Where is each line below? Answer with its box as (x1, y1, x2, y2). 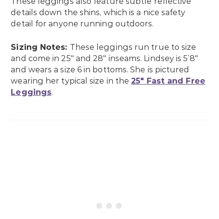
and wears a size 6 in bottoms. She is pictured (11, 65, 190, 74)
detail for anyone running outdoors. (11, 19, 154, 28)
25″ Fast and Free (131, 76, 205, 86)
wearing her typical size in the (11, 76, 131, 86)
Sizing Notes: (11, 42, 70, 52)
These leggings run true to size (69, 42, 197, 52)
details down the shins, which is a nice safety (11, 7, 186, 17)
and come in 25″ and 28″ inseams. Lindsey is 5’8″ (11, 53, 198, 63)
